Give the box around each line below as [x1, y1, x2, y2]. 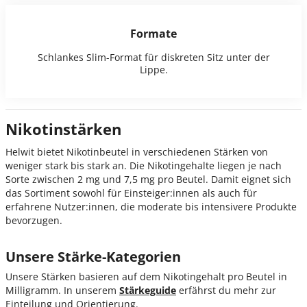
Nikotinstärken [5, 119, 121, 140]
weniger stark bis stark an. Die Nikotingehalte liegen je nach [5, 159, 282, 173]
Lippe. [139, 63, 168, 77]
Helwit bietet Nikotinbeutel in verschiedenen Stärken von [5, 145, 268, 159]
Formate [130, 26, 177, 42]
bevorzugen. [5, 214, 62, 228]
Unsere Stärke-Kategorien [5, 247, 181, 267]
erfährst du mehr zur [176, 284, 276, 297]
